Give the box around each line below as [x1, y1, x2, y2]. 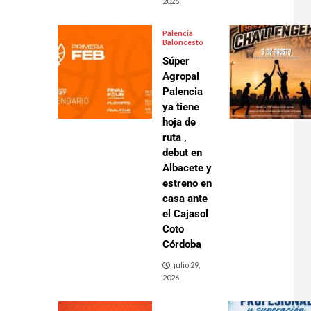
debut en [162, 146, 202, 159]
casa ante [162, 192, 208, 205]
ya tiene [162, 101, 199, 113]
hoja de [162, 116, 196, 128]
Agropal [162, 70, 199, 83]
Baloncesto [162, 37, 203, 47]
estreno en [162, 177, 212, 190]
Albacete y [162, 162, 212, 174]
